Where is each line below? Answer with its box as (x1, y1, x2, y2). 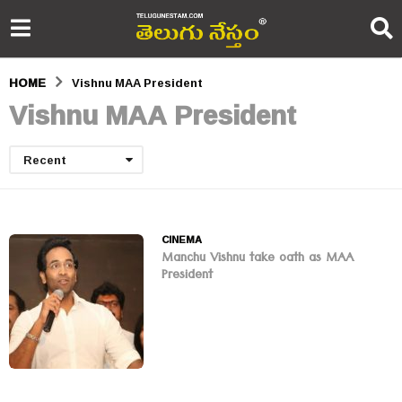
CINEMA (162, 230, 202, 249)
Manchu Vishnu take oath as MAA (162, 247, 354, 273)
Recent (23, 149, 66, 171)
